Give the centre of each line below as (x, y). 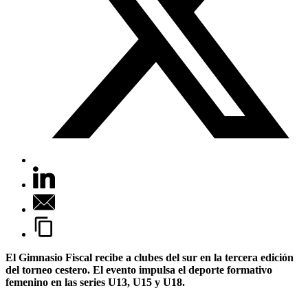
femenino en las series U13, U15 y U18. (95, 282)
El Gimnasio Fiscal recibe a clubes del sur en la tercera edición (150, 257)
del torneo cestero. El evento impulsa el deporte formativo (139, 269)
